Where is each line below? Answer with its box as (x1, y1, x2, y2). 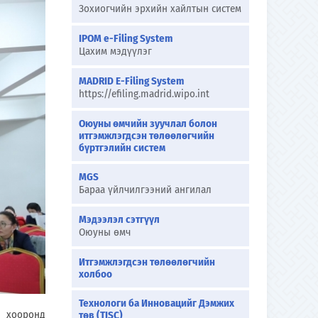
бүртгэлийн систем (79, 141, 165, 154)
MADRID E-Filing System (79, 75, 184, 87)
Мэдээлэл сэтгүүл (79, 213, 160, 226)
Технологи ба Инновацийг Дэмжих (79, 297, 234, 309)
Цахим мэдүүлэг (79, 45, 152, 57)
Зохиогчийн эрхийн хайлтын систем (79, 2, 241, 15)
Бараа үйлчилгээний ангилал (79, 183, 212, 196)
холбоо (79, 268, 112, 280)
